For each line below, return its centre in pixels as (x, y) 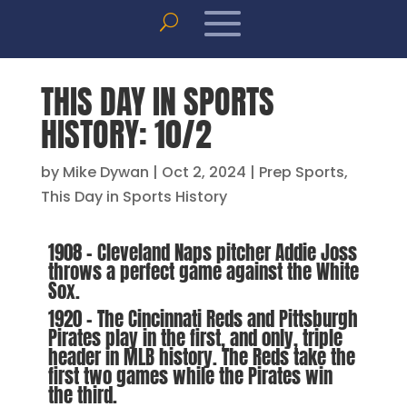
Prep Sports (301, 172)
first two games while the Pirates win (190, 376)
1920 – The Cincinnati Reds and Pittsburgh (203, 318)
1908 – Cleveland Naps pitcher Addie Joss (202, 252)
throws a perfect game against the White (203, 271)
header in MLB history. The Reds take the (201, 357)
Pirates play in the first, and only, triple (195, 338)
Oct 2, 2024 (203, 172)
